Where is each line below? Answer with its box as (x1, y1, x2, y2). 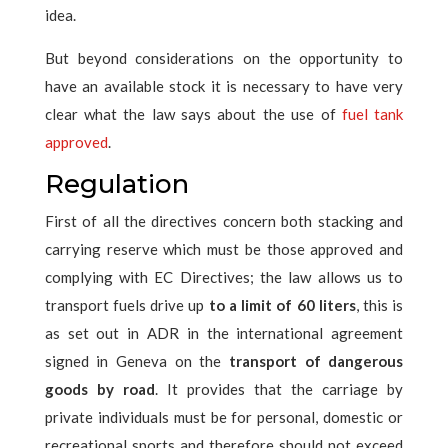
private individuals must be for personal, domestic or (44, 408, 404, 426)
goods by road (44, 380, 155, 398)
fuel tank (341, 105, 404, 123)
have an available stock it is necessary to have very (44, 77, 404, 95)
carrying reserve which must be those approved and (44, 240, 404, 258)
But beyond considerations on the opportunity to (44, 49, 404, 67)
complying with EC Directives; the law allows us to (44, 268, 404, 286)
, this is (355, 296, 404, 314)
